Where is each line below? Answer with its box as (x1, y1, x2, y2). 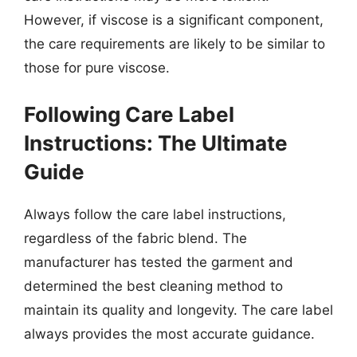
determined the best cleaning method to (24, 277, 283, 294)
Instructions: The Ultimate (24, 130, 288, 155)
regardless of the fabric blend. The (24, 229, 247, 246)
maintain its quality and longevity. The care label (24, 301, 333, 318)
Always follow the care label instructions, (24, 206, 286, 222)
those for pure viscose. (24, 60, 170, 76)
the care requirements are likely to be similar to (24, 36, 325, 52)
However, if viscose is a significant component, (24, 12, 324, 28)
